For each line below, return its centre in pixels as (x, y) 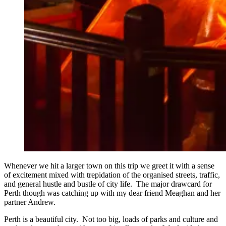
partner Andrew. (30, 202)
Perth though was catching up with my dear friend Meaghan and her (112, 193)
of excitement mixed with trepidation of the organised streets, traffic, (112, 175)
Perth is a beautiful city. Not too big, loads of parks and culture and (111, 219)
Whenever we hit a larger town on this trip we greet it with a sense (109, 165)
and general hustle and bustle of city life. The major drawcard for (108, 184)
